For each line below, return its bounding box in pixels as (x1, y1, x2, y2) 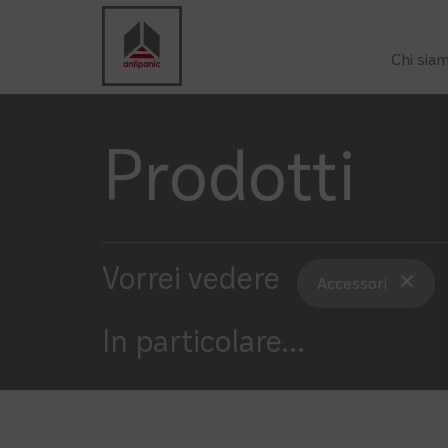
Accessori (316, 277, 387, 294)
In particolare (102, 329, 281, 361)
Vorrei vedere (102, 266, 279, 298)
